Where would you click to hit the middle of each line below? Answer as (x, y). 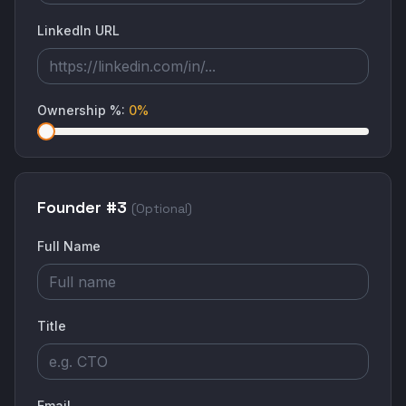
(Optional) (162, 208)
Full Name (69, 246)
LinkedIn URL (78, 30)
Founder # (77, 207)
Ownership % (79, 110)
